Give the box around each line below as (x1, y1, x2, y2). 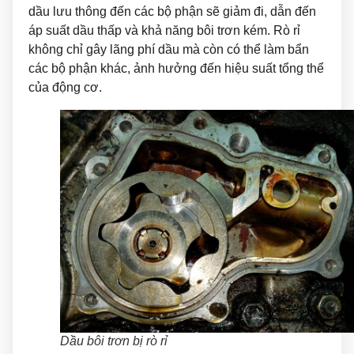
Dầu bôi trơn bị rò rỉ (60, 333, 168, 348)
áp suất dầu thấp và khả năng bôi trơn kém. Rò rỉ (28, 23, 300, 37)
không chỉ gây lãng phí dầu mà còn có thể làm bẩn (28, 42, 309, 56)
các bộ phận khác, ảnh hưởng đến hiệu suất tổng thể (28, 61, 324, 75)
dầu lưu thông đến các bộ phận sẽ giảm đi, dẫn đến (28, 4, 316, 18)
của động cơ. (28, 80, 102, 94)
